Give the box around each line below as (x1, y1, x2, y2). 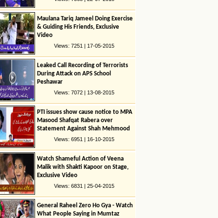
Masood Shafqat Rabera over (36, 117, 113, 124)
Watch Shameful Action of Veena (36, 156, 124, 162)
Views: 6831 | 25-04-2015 (54, 183, 114, 189)
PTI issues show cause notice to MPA (36, 109, 132, 115)
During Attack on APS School (36, 71, 111, 77)
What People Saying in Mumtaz (36, 211, 119, 217)
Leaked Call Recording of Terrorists (36, 62, 128, 69)
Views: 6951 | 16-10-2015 (54, 136, 114, 142)
